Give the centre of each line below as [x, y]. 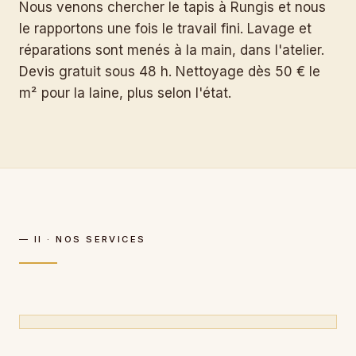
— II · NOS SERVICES [83, 239]
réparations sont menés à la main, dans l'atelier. [172, 50]
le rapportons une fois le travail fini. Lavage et [165, 29]
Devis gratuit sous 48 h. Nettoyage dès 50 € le [170, 72]
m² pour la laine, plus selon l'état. [125, 93]
